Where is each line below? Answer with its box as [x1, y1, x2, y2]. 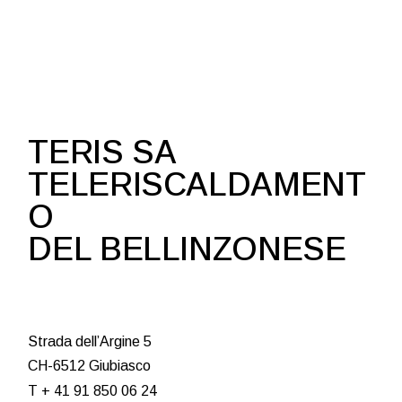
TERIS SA [28, 134, 177, 170]
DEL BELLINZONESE [28, 231, 346, 267]
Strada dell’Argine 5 [28, 334, 153, 349]
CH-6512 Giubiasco [28, 358, 152, 373]
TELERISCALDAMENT [28, 166, 366, 203]
